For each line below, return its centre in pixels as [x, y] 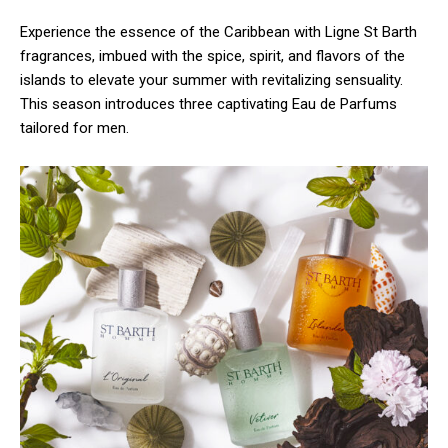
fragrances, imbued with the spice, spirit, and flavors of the [212, 56]
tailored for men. [74, 128]
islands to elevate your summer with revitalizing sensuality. [211, 80]
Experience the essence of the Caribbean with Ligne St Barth [218, 32]
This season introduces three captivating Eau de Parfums [208, 104]
